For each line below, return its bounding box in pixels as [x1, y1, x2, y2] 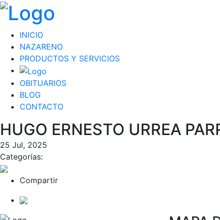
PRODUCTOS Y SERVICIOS [20, 54, 120, 64]
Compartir [20, 175, 58, 185]
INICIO [20, 30, 43, 40]
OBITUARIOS [20, 78, 66, 88]
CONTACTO [20, 101, 63, 111]
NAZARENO [20, 42, 63, 52]
